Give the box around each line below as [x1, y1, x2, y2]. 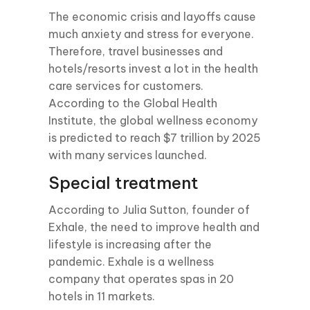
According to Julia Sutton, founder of [48, 203, 250, 217]
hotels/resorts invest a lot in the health [48, 62, 258, 75]
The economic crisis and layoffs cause [48, 10, 256, 24]
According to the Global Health [48, 96, 217, 110]
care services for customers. [48, 79, 203, 93]
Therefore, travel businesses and [48, 44, 223, 58]
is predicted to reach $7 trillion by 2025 [48, 131, 261, 145]
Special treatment [48, 172, 199, 193]
